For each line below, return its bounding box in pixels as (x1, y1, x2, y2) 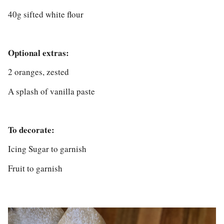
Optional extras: (8, 46, 69, 59)
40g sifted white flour (8, 8, 83, 20)
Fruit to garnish (8, 162, 62, 174)
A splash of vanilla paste (8, 85, 95, 97)
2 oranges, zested (8, 66, 69, 78)
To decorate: (8, 123, 54, 136)
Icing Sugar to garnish (8, 143, 86, 155)
